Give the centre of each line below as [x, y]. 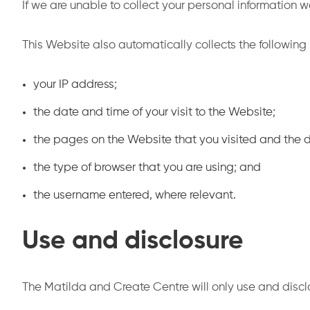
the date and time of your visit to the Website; [154, 112]
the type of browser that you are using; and [147, 168]
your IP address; [75, 85]
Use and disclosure [133, 241]
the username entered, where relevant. [135, 195]
